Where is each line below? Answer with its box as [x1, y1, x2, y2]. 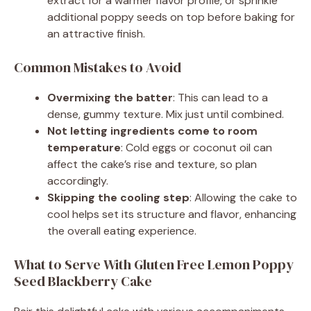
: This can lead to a [173, 90, 268, 105]
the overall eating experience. [47, 223, 196, 238]
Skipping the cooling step [47, 190, 190, 205]
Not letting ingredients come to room [47, 123, 258, 138]
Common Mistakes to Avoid [14, 57, 181, 77]
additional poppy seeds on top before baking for [47, 9, 295, 24]
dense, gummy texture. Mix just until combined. [47, 106, 284, 121]
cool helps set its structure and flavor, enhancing [47, 206, 296, 221]
